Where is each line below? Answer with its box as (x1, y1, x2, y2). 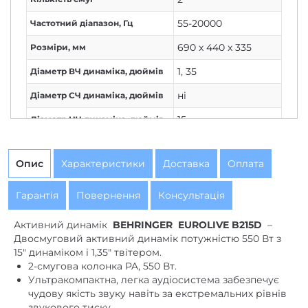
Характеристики (61, 157, 145, 170)
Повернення (76, 189, 140, 201)
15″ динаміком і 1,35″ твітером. (14, 246, 162, 258)
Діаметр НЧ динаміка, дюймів (30, 114, 164, 124)
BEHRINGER (113, 219, 178, 231)
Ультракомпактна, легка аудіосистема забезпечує (28, 274, 279, 286)
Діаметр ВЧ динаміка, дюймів (30, 66, 163, 76)
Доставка (163, 157, 210, 170)
